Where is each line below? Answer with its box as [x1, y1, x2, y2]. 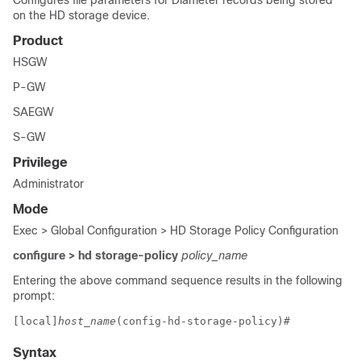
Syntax [13, 346, 56, 359]
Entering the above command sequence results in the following [13, 274, 342, 287]
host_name [58, 315, 116, 327]
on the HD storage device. [13, 9, 150, 22]
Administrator [13, 177, 84, 190]
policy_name [181, 249, 247, 262]
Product [13, 34, 63, 48]
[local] [13, 315, 58, 327]
